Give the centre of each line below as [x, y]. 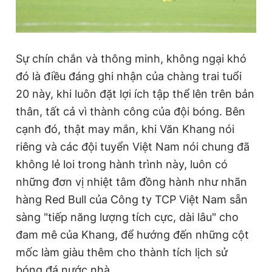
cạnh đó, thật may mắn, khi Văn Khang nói [125, 129]
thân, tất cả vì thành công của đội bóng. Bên [131, 111]
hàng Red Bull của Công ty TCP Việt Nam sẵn [132, 199]
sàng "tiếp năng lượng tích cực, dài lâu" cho [127, 217]
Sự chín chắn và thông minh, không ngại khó [131, 59]
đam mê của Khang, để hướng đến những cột [132, 235]
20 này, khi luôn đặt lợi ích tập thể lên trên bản [135, 94]
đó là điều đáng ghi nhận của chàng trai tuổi [129, 76]
